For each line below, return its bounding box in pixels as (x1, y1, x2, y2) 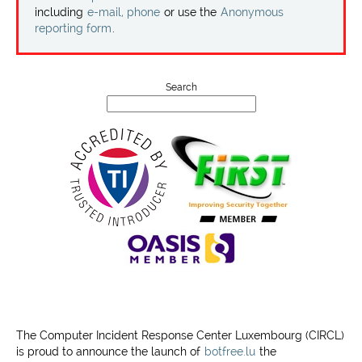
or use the (161, 6, 220, 19)
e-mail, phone (87, 6, 160, 19)
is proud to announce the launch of (16, 345, 204, 358)
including (35, 6, 86, 19)
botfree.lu (204, 345, 255, 358)
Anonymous (221, 6, 284, 19)
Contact (15, 44, 57, 57)
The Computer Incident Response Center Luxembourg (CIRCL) (16, 329, 344, 342)
